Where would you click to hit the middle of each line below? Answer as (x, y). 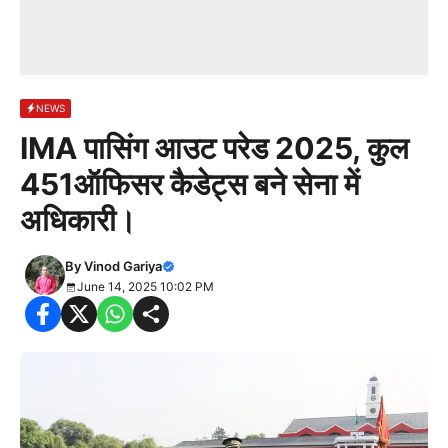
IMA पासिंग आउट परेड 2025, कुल (214, 148)
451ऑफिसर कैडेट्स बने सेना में (190, 184)
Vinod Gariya (123, 266)
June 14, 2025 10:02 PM (145, 286)
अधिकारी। (78, 220)
